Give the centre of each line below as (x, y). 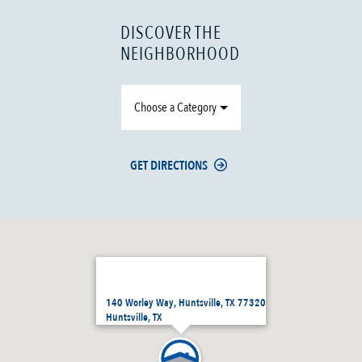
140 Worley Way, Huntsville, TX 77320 (186, 303)
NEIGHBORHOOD (181, 55)
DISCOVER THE (171, 34)
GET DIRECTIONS (169, 166)
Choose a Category (176, 108)
